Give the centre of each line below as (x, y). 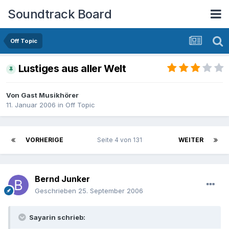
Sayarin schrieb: (56, 217)
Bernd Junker (62, 179)
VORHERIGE (44, 140)
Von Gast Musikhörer (42, 95)
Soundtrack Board (60, 14)
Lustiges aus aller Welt (72, 69)
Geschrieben (56, 191)
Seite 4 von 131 (121, 140)
